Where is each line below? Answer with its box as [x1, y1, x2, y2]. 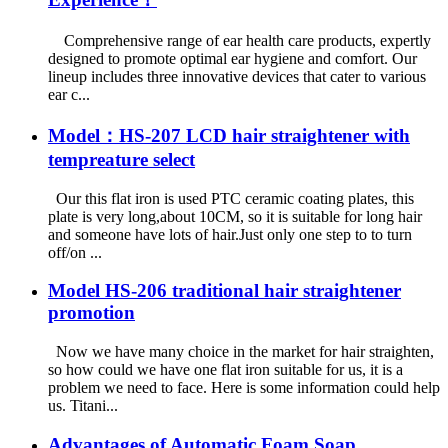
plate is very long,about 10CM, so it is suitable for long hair [48, 207, 422, 225]
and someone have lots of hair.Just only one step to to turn [48, 225, 412, 243]
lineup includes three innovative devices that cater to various [48, 68, 426, 86]
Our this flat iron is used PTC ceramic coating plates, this [48, 189, 414, 207]
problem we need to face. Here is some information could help [48, 378, 440, 396]
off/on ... [48, 243, 102, 261]
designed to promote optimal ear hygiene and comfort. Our [48, 50, 417, 68]
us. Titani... [48, 396, 118, 414]
